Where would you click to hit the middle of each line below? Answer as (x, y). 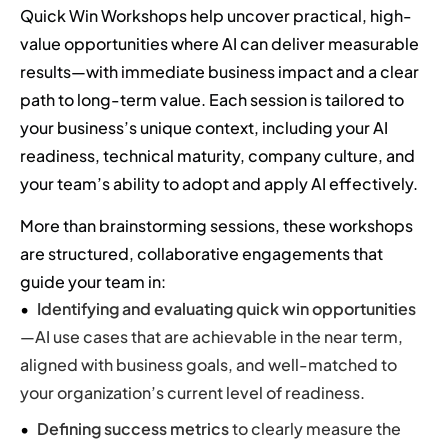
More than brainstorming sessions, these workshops (216, 225)
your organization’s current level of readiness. (192, 393)
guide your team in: (93, 281)
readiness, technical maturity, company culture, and (217, 155)
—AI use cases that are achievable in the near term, (211, 337)
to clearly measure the (315, 429)
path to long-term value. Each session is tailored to (212, 99)
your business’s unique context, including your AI (204, 127)
